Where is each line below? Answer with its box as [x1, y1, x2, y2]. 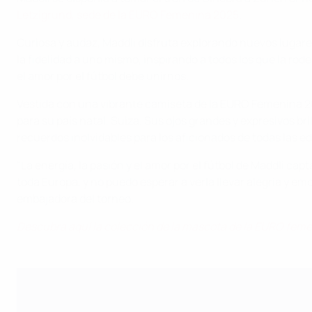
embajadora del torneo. [17, 191, 134, 207]
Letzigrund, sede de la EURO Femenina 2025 [17, 7, 239, 23]
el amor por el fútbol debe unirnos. [17, 68, 189, 84]
